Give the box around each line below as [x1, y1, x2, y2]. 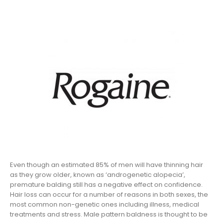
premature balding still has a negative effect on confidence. [10, 179, 203, 189]
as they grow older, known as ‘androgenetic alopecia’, [10, 169, 185, 179]
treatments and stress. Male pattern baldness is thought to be [10, 209, 208, 219]
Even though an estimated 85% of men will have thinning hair [10, 160, 203, 169]
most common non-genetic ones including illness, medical [10, 199, 199, 209]
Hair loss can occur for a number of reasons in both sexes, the [10, 189, 208, 199]
